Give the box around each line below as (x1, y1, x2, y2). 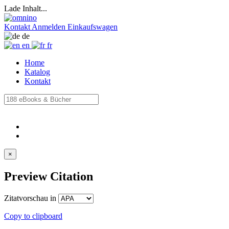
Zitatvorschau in (4, 193, 58, 202)
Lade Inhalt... (4, 4, 47, 13)
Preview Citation (4, 169, 93, 183)
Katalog (25, 67, 50, 76)
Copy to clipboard (4, 211, 62, 220)
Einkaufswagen (67, 22, 118, 31)
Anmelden (32, 22, 65, 31)
